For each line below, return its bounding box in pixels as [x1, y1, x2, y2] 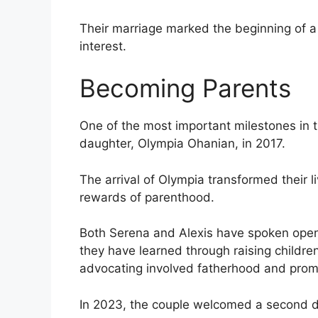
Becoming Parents [79, 73, 291, 104]
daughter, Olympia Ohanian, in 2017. [79, 136, 285, 151]
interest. [79, 38, 126, 53]
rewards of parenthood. [79, 190, 214, 204]
